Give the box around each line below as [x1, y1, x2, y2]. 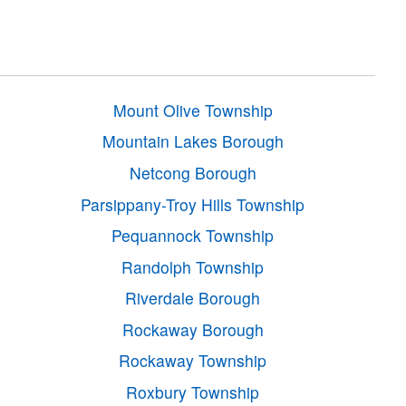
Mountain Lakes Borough [101, 130, 284, 153]
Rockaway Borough [121, 317, 264, 341]
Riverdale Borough [125, 286, 261, 310]
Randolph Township [121, 255, 265, 278]
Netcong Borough [129, 161, 256, 184]
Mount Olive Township [112, 98, 273, 121]
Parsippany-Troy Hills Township [81, 192, 305, 216]
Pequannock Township [111, 224, 275, 247]
